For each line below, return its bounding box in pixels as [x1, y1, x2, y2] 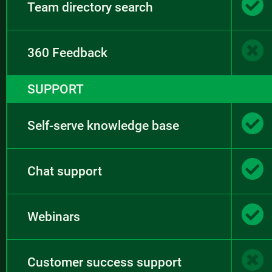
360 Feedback [27, 45, 107, 60]
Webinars [27, 209, 80, 224]
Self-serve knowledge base [27, 118, 179, 133]
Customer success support [27, 254, 182, 270]
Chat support [27, 163, 102, 178]
